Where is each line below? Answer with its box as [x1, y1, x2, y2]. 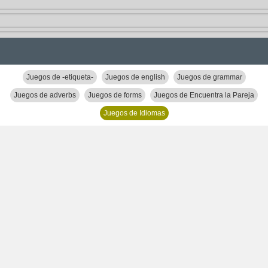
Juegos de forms [88, 91, 142, 99]
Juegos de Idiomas [103, 109, 165, 117]
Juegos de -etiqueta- [26, 73, 93, 81]
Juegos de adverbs [14, 91, 76, 99]
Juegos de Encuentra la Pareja [154, 91, 254, 99]
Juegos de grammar [176, 73, 242, 81]
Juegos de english [105, 73, 165, 81]
